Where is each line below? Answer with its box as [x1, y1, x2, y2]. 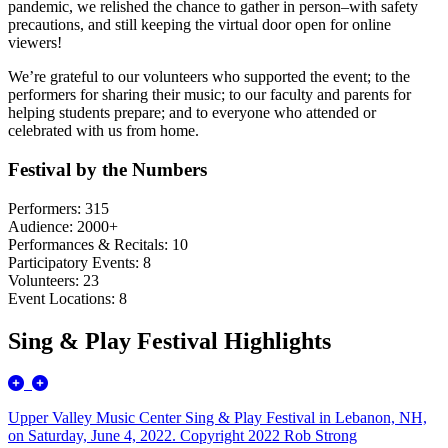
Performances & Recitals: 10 [8, 235, 188, 253]
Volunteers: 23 [8, 271, 99, 289]
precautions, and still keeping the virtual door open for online [8, 16, 391, 34]
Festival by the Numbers [8, 159, 207, 181]
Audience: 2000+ [8, 217, 118, 235]
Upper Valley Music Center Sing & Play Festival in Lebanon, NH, [8, 408, 427, 426]
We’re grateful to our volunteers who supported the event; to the [8, 68, 410, 86]
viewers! [8, 34, 62, 52]
